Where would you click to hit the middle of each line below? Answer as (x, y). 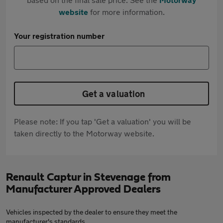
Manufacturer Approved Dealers (83, 189)
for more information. (126, 12)
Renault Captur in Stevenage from (88, 177)
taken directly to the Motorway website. (84, 133)
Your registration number (59, 36)
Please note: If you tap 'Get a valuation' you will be (103, 121)
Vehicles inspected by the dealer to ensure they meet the (92, 212)
